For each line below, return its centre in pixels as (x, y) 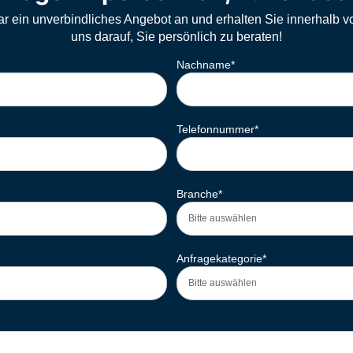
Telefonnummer (216, 130)
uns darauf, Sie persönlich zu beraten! (176, 37)
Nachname (204, 65)
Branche (197, 194)
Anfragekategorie (219, 259)
